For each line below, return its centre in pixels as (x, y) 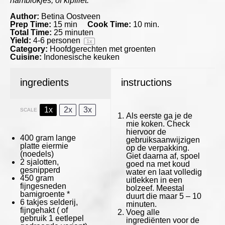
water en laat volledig (164, 172)
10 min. (146, 25)
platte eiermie (44, 146)
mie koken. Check (158, 124)
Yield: (21, 41)
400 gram (37, 138)
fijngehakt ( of (44, 210)
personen (64, 41)
